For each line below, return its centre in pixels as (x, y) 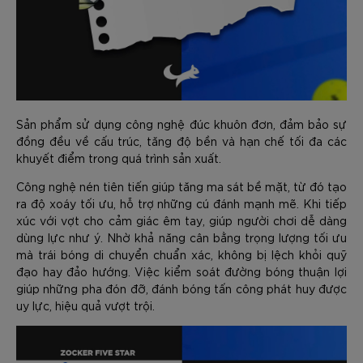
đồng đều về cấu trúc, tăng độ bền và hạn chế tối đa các (181, 141)
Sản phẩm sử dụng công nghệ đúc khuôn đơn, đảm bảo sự (181, 124)
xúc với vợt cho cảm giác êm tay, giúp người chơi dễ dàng (181, 220)
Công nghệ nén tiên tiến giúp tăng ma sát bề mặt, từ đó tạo (181, 186)
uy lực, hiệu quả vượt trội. (85, 305)
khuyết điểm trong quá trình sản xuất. (119, 158)
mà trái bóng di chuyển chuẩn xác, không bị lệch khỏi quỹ (181, 254)
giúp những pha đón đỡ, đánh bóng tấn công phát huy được (181, 288)
